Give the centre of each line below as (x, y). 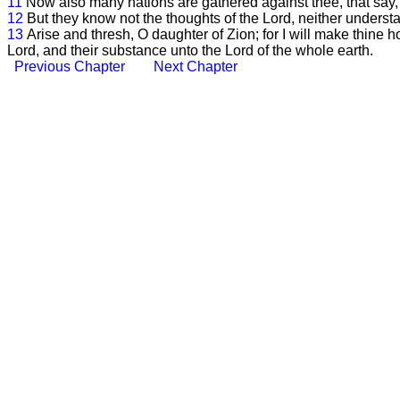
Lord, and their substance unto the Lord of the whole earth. (190, 50)
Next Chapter (196, 67)
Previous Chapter (70, 67)
